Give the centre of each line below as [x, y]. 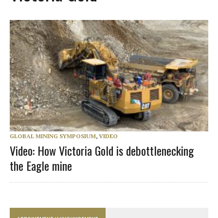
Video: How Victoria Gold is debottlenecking [102, 150]
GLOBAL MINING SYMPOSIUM [53, 136]
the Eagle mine [41, 165]
